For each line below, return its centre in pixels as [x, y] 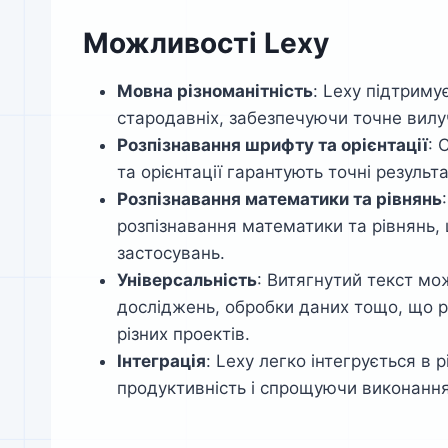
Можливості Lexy [206, 43]
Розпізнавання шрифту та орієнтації [272, 145]
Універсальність [187, 280]
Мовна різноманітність [215, 91]
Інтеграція [161, 361]
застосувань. [171, 253]
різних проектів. [183, 334]
